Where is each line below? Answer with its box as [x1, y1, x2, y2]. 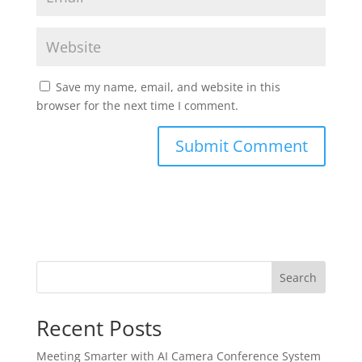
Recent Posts [36, 314, 162, 343]
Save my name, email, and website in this [55, 79, 280, 95]
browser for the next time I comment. [36, 98, 238, 114]
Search [280, 270, 318, 286]
